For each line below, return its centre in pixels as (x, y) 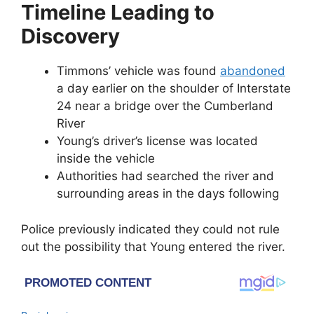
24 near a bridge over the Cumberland (165, 106)
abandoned (253, 71)
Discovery (70, 36)
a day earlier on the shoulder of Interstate (174, 89)
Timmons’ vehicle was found (138, 71)
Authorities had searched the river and (165, 176)
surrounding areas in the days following (168, 194)
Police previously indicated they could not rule (150, 229)
